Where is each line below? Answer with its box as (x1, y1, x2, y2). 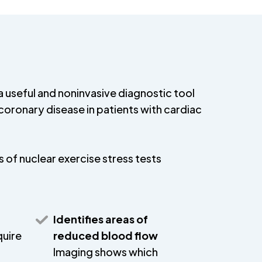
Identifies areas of (53, 212, 148, 226)
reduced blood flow (53, 229, 158, 242)
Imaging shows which (53, 245, 158, 258)
